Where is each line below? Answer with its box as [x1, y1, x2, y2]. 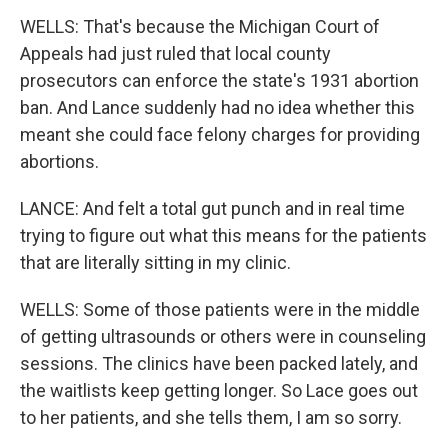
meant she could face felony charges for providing [20, 124, 420, 145]
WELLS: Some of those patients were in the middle [20, 299, 420, 320]
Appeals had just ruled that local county [20, 43, 331, 64]
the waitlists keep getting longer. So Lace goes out [20, 380, 418, 401]
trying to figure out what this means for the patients [20, 225, 427, 246]
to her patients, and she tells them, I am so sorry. [20, 407, 402, 428]
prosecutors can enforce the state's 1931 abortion [20, 70, 419, 91]
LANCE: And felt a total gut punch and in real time [20, 198, 405, 219]
